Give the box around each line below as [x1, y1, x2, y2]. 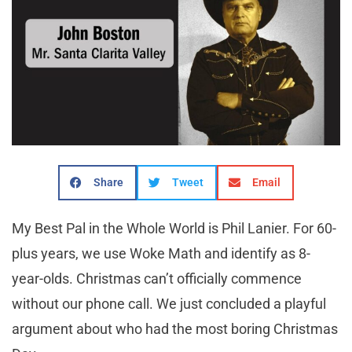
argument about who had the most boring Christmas [12, 321, 338, 338]
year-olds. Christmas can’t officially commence [12, 270, 302, 288]
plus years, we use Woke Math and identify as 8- [12, 245, 310, 262]
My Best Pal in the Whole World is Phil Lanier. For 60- [12, 220, 336, 237]
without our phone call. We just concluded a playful [12, 295, 326, 313]
